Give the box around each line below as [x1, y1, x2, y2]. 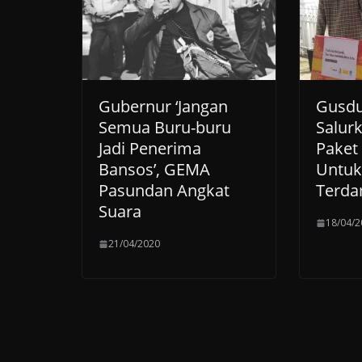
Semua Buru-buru [99, 116, 231, 139]
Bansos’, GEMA [99, 158, 210, 181]
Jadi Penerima [99, 137, 201, 160]
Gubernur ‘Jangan [99, 95, 228, 118]
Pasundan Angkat [99, 179, 229, 202]
